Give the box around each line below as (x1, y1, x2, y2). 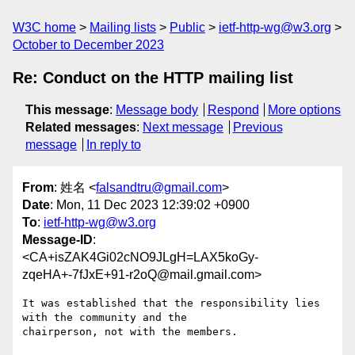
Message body (116, 103, 198, 116)
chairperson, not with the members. (22, 326, 238, 338)
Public (170, 21, 205, 34)
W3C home (13, 21, 76, 34)
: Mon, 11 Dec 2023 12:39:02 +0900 (50, 198, 250, 212)
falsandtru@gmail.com (96, 181, 222, 195)
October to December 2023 (13, 38, 164, 52)
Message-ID (22, 233, 93, 247)
